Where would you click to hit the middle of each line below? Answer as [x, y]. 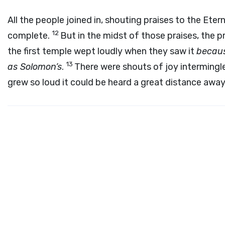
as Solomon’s [35, 67]
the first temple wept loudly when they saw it [102, 51]
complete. [30, 36]
